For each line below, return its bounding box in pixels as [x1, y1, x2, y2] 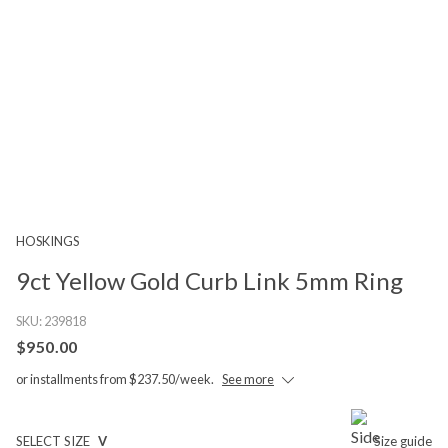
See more [222, 370, 274, 387]
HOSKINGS [16, 232, 79, 249]
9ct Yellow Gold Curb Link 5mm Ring [16, 265, 403, 295]
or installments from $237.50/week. [16, 370, 214, 387]
